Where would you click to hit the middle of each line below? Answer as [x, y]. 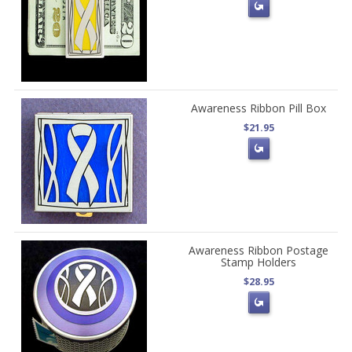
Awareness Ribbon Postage [259, 251]
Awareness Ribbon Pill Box [259, 108]
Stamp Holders [259, 262]
